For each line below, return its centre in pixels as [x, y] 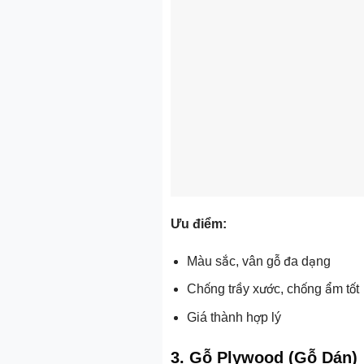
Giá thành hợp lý [234, 318]
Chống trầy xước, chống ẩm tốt [273, 289]
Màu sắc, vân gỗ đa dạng [259, 261]
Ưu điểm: [198, 224]
